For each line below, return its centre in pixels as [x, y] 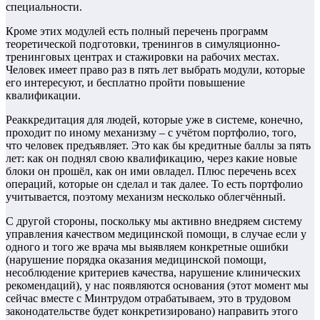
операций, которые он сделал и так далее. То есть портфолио [154, 184]
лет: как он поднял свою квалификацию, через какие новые [151, 159]
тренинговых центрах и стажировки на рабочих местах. [142, 57]
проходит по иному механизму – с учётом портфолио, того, [151, 133]
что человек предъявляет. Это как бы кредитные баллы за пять [158, 146]
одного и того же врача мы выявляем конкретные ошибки [147, 247]
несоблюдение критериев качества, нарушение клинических [153, 273]
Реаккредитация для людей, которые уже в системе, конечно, [154, 120]
